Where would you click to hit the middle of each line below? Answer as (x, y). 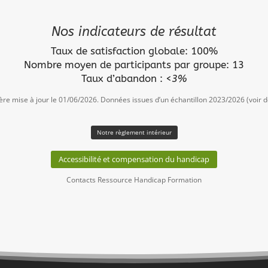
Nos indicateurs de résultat (134, 32)
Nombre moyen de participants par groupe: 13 (134, 65)
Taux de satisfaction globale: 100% (134, 51)
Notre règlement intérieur (134, 132)
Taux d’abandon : (122, 79)
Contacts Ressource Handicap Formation (134, 180)
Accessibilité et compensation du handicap (134, 159)
